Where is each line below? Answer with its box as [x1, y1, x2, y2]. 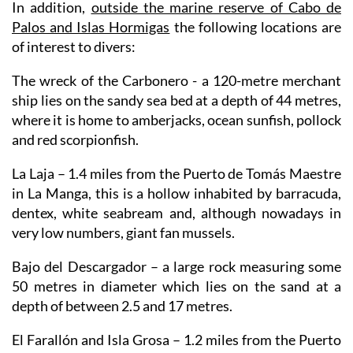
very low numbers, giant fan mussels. [12, 223, 235, 241]
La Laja [12, 164, 54, 182]
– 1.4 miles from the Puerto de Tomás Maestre [54, 164, 342, 182]
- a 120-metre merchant [188, 71, 341, 89]
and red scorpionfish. [12, 130, 139, 148]
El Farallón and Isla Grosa [12, 330, 169, 348]
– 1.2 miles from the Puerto [169, 330, 341, 348]
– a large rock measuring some [146, 257, 341, 275]
